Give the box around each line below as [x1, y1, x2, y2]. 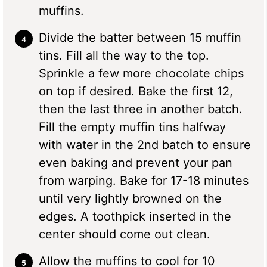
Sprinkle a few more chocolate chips [39, 66, 244, 80]
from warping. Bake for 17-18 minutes [39, 173, 249, 188]
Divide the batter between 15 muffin [39, 30, 241, 45]
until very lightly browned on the [39, 191, 222, 206]
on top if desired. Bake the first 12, [39, 83, 233, 98]
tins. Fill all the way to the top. [39, 48, 209, 63]
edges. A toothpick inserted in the [39, 209, 231, 223]
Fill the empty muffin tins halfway [39, 119, 226, 134]
